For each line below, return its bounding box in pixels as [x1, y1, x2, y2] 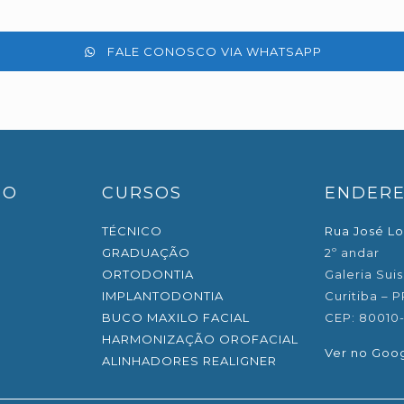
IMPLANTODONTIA [101, 289, 224, 303]
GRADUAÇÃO [101, 245, 190, 260]
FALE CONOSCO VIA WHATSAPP [107, 44, 323, 59]
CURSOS [101, 183, 182, 203]
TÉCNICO [101, 224, 162, 238]
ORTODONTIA [101, 267, 194, 281]
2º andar [324, 245, 380, 260]
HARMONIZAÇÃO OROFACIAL [101, 332, 298, 346]
